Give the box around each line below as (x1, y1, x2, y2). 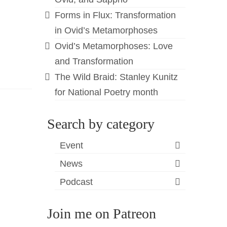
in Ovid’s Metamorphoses (55, 25, 158, 35)
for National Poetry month (55, 87, 159, 97)
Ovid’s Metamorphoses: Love (55, 41, 173, 51)
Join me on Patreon (47, 206, 157, 221)
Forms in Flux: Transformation (55, 10, 176, 20)
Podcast (60, 177, 93, 187)
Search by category (47, 116, 155, 132)
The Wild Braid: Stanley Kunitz (55, 72, 178, 82)
